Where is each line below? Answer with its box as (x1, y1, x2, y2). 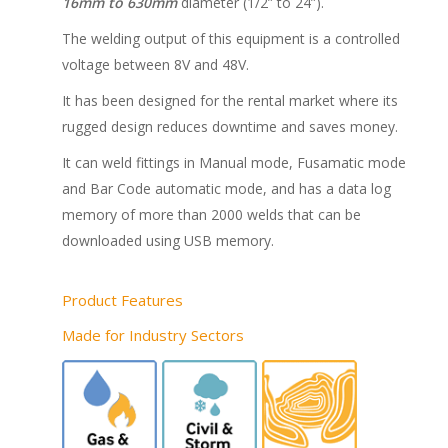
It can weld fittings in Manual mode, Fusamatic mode (61, 153, 406, 173)
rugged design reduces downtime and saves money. (61, 117, 398, 137)
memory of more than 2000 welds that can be (61, 205, 361, 225)
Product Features (61, 290, 183, 311)
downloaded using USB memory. (61, 231, 274, 251)
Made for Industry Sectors (61, 325, 244, 346)
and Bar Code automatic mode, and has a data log (61, 179, 391, 199)
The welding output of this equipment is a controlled (61, 29, 400, 49)
